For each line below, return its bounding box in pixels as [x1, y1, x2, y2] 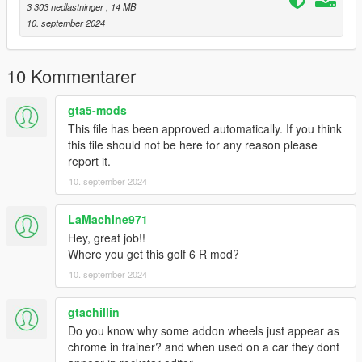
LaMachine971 [68, 210, 148, 227]
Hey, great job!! [68, 229, 145, 246]
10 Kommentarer [6, 62, 136, 88]
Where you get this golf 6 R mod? [68, 245, 239, 262]
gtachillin [68, 303, 120, 320]
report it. [68, 152, 111, 169]
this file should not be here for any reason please [68, 136, 318, 153]
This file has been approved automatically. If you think [68, 120, 342, 137]
